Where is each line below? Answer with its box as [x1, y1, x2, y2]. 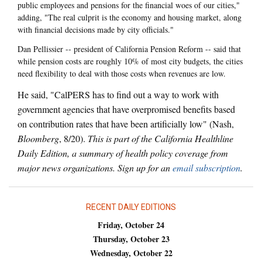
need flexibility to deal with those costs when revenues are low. [18, 68, 226, 80]
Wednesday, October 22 [89, 247, 173, 260]
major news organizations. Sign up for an [18, 161, 173, 174]
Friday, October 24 [98, 219, 164, 232]
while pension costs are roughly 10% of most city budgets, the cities [18, 56, 243, 67]
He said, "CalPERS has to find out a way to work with [18, 88, 219, 101]
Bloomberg [18, 132, 59, 144]
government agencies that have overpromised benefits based [18, 102, 235, 115]
